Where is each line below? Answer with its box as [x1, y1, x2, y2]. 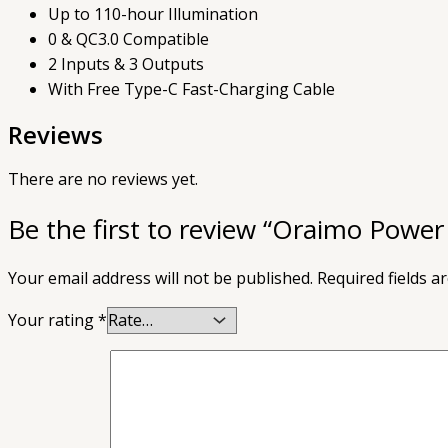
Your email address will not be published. [8, 267, 313, 289]
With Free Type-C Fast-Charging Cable [48, 78, 335, 101]
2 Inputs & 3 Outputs [48, 53, 204, 76]
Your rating [8, 309, 98, 331]
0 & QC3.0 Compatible [48, 28, 209, 51]
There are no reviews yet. [8, 168, 198, 190]
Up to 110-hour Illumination [48, 3, 258, 26]
